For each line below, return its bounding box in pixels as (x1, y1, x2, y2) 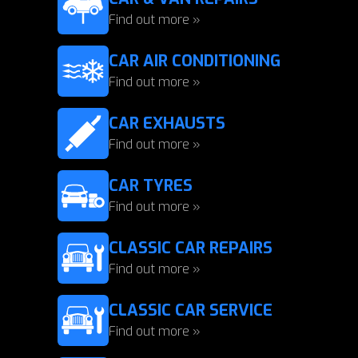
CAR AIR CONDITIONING (109, 50, 280, 72)
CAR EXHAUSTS (109, 113, 225, 134)
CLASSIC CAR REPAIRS (109, 237, 272, 259)
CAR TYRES (109, 175, 193, 197)
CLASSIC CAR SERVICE (109, 300, 272, 321)
